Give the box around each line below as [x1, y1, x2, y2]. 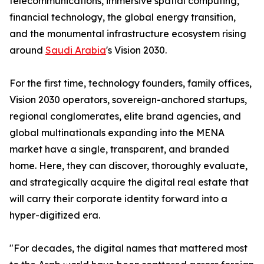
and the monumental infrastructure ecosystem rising [9, 28, 246, 40]
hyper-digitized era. [9, 209, 100, 222]
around [9, 44, 45, 57]
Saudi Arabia [45, 44, 106, 57]
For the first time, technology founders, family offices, [9, 77, 252, 90]
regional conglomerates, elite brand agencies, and [9, 110, 241, 123]
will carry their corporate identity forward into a [9, 193, 227, 205]
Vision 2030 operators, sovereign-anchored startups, [9, 94, 247, 106]
